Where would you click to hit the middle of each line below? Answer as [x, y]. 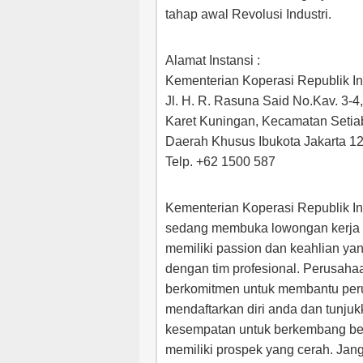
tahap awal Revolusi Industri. [248, 14]
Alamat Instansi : [213, 60]
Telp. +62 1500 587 [220, 162]
